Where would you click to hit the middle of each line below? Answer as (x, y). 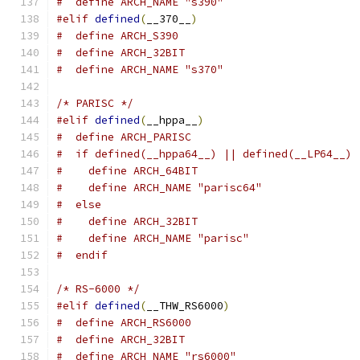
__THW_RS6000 (185, 306)
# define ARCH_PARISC (124, 137)
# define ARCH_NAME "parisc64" (159, 188)
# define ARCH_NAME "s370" (140, 70)
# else (79, 205)
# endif (82, 255)
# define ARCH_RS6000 (124, 323)
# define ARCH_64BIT (127, 171)
